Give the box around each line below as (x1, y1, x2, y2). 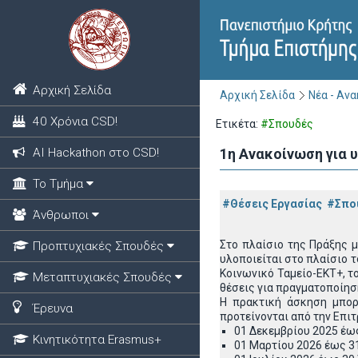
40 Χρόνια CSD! (32, 114, 117, 129)
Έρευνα (32, 301, 73, 316)
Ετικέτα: (216, 117, 261, 130)
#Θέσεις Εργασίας (222, 197, 322, 210)
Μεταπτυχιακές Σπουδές (32, 270, 172, 284)
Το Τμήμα (32, 177, 83, 191)
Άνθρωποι (32, 208, 89, 222)
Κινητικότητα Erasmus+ (32, 332, 161, 347)
